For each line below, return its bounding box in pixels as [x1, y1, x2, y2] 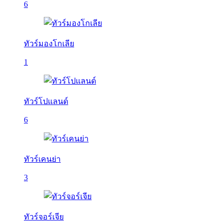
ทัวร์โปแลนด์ [24, 97, 68, 106]
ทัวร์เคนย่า [24, 155, 61, 163]
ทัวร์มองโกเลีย [24, 39, 74, 48]
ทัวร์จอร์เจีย [24, 213, 64, 221]
